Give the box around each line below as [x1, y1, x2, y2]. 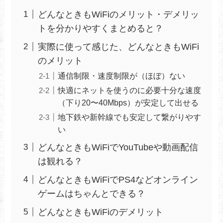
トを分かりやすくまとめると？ [38, 23, 164, 33]
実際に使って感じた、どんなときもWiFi [38, 41, 200, 52]
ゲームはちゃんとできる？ [38, 188, 146, 199]
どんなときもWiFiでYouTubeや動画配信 [38, 142, 199, 152]
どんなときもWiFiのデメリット [38, 207, 164, 217]
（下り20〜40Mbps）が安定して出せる [58, 98, 199, 107]
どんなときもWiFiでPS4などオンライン [38, 174, 199, 185]
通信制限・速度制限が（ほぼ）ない [58, 71, 186, 80]
